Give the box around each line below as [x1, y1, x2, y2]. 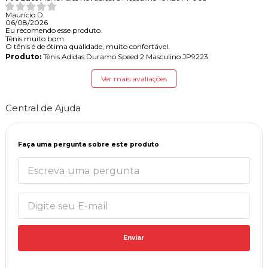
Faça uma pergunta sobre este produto [17, 141, 159, 149]
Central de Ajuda [5, 102, 81, 114]
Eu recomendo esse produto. [5, 26, 102, 35]
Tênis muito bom [5, 34, 64, 44]
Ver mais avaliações [100, 74, 167, 84]
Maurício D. [5, 10, 45, 20]
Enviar [123, 234, 145, 242]
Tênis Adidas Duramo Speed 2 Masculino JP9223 [41, 52, 208, 62]
